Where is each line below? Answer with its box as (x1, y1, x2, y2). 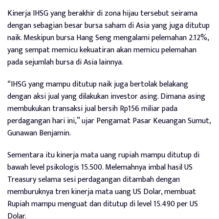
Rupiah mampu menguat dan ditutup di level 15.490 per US (7, 197, 198, 211)
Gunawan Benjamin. (7, 127, 71, 140)
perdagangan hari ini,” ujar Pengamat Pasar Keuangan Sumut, (7, 114, 211, 128)
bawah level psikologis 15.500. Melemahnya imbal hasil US (7, 161, 193, 175)
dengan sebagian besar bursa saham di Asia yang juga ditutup (7, 19, 210, 33)
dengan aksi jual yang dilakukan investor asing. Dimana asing (7, 90, 205, 104)
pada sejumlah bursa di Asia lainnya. (7, 56, 123, 69)
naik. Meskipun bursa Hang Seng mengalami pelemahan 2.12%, (7, 31, 209, 45)
